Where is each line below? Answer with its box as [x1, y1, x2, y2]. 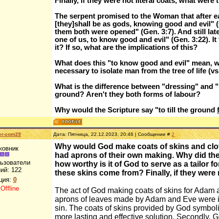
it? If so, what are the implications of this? [55, 44, 197, 51]
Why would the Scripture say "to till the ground [55, 106, 217, 114]
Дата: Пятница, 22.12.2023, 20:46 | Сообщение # [53, 131, 172, 137]
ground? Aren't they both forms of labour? [55, 90, 200, 98]
